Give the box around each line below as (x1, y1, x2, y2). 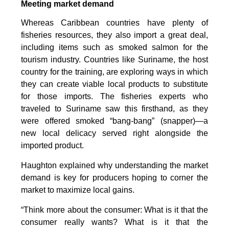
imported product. (21, 141, 84, 150)
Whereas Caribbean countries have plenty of (21, 18, 208, 28)
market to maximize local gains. (21, 186, 135, 195)
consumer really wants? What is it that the (21, 218, 208, 227)
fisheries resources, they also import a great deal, (21, 31, 208, 40)
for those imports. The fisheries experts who (21, 92, 208, 101)
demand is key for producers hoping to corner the (21, 173, 208, 182)
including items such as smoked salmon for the (21, 43, 208, 52)
